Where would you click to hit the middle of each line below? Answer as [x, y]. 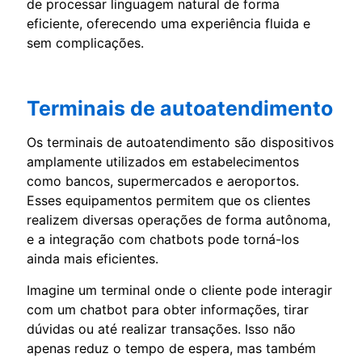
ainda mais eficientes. [93, 258]
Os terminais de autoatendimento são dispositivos [180, 142]
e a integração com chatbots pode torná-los [163, 239]
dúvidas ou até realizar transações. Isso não [161, 328]
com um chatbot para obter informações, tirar [168, 309]
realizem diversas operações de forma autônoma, [179, 219]
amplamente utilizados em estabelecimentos [163, 161]
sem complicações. [85, 42]
